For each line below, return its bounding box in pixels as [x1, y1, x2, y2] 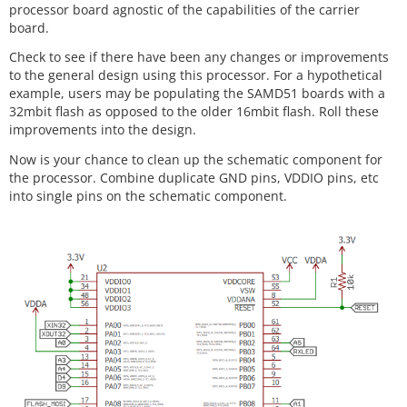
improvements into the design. [9, 121, 196, 139]
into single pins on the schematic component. [9, 186, 287, 204]
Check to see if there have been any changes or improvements [9, 48, 389, 66]
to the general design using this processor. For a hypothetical [9, 66, 382, 84]
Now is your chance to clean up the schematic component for [9, 150, 382, 168]
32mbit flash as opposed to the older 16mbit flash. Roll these [9, 103, 379, 121]
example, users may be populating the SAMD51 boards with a [9, 84, 385, 103]
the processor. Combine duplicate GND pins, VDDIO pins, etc [9, 168, 379, 186]
